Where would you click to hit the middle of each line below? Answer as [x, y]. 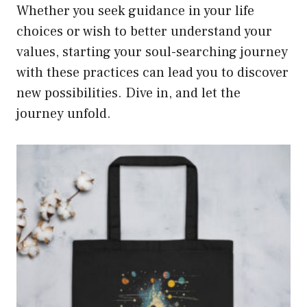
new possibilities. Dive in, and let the [128, 94]
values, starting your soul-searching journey [152, 52]
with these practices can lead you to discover [152, 73]
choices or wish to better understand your [144, 32]
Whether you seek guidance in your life [135, 11]
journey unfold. [64, 114]
